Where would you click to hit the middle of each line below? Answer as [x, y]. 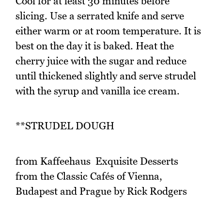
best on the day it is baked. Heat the [95, 46]
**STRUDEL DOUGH [65, 126]
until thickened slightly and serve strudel [106, 76]
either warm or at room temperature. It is [108, 31]
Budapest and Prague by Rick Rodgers [101, 191]
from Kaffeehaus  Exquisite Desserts [97, 161]
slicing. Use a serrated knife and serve [100, 15]
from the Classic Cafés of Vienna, [89, 176]
